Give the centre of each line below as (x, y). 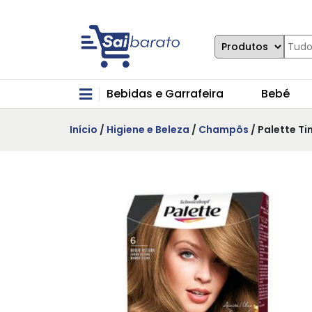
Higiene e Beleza (148, 130)
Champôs (224, 130)
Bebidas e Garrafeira (165, 94)
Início (84, 130)
